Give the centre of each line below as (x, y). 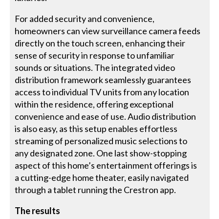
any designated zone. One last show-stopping (101, 153)
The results (38, 210)
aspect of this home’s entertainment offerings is (106, 165)
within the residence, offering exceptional (94, 104)
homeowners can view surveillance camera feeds (108, 31)
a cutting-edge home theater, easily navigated (102, 177)
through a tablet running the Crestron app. (96, 189)
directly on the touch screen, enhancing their (100, 43)
